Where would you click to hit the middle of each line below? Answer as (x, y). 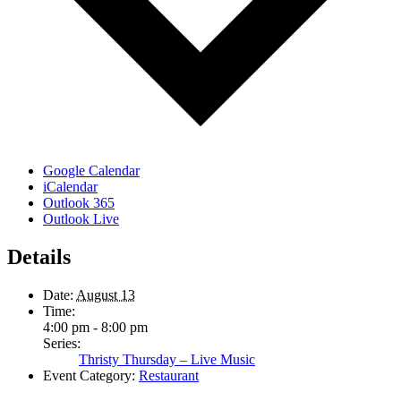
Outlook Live (81, 219)
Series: (62, 344)
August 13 (106, 295)
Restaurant (169, 376)
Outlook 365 (79, 203)
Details (39, 257)
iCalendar (70, 187)
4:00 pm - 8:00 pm (95, 328)
